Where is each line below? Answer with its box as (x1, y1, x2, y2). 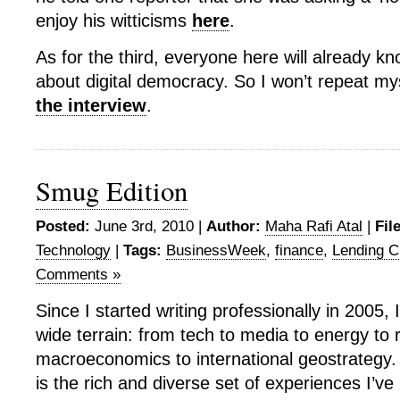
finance (275, 242, 323, 259)
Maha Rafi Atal (265, 218, 362, 235)
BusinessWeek (166, 242, 266, 259)
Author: (206, 218, 261, 235)
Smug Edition (36, 172, 187, 209)
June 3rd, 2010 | (90, 218, 206, 235)
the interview (36, 96, 146, 115)
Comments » (36, 266, 121, 283)
